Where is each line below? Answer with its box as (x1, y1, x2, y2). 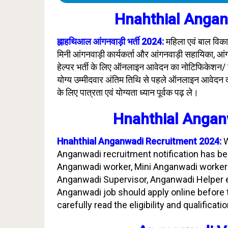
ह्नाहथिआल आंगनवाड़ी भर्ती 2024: (57, 36, 164, 47)
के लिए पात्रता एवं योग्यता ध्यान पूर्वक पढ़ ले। (57, 87, 201, 98)
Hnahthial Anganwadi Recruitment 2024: (57, 136, 221, 147)
